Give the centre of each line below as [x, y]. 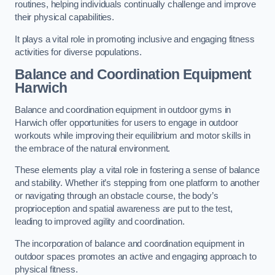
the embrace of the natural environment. [93, 148]
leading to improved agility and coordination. [100, 222]
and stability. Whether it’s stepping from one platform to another [137, 183]
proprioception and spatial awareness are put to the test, [124, 209]
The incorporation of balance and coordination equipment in [130, 243]
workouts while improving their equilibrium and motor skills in [133, 135]
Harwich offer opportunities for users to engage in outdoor [126, 122]
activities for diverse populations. [78, 52]
